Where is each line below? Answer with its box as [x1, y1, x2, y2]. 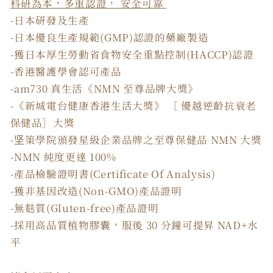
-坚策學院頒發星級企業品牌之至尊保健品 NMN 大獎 [10, 132, 262, 147]
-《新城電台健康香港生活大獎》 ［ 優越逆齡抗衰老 [10, 97, 257, 113]
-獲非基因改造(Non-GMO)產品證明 [10, 183, 182, 198]
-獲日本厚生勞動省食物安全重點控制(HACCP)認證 [10, 46, 254, 62]
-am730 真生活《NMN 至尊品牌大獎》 [10, 80, 199, 96]
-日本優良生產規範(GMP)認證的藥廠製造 [10, 29, 209, 44]
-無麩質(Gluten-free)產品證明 [10, 200, 159, 215]
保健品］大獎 [10, 115, 75, 130]
